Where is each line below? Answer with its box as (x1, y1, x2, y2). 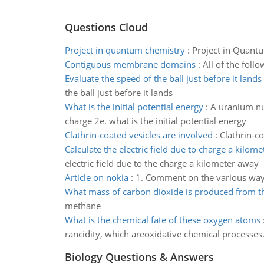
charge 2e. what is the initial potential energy (64, 115, 246, 127)
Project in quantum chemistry (64, 44, 185, 56)
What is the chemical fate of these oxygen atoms (64, 214, 260, 226)
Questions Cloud (64, 20, 148, 34)
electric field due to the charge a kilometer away (64, 157, 259, 169)
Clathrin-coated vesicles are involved (64, 129, 213, 141)
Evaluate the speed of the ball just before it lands (64, 72, 262, 84)
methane (64, 200, 101, 212)
